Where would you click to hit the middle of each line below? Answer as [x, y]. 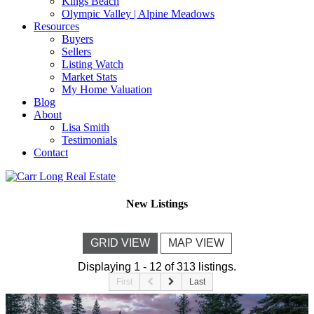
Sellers [76, 52]
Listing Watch [93, 64]
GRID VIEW [120, 243]
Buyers [77, 39]
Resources [56, 26]
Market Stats [89, 77]
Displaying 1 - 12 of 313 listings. [157, 266]
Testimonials [89, 140]
